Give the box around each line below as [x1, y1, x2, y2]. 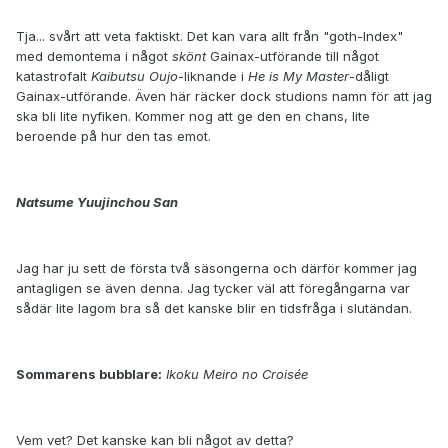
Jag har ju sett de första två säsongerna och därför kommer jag [16, 260, 417, 277]
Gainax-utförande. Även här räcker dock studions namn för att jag [16, 88, 432, 105]
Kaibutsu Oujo [91, 68, 178, 85]
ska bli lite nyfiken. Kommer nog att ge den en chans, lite [16, 108, 370, 125]
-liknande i [178, 68, 248, 85]
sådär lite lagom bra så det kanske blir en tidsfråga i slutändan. [16, 300, 412, 317]
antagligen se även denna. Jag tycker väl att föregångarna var [16, 280, 410, 297]
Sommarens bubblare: [16, 366, 162, 383]
